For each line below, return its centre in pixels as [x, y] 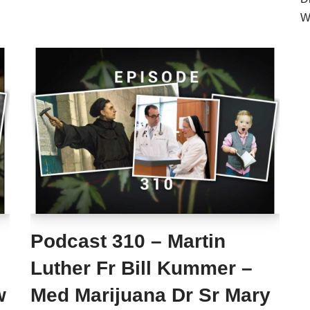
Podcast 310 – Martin [128, 241]
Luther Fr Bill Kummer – [142, 268]
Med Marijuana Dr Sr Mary [151, 295]
